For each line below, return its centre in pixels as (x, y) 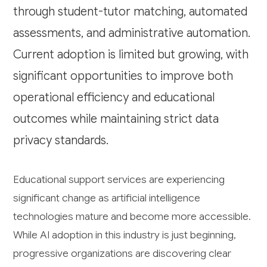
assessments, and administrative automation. (132, 33)
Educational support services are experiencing (119, 179)
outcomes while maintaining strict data (116, 119)
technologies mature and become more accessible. (132, 216)
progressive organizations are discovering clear (122, 253)
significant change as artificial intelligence (107, 198)
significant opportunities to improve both (123, 76)
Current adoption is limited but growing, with (131, 54)
